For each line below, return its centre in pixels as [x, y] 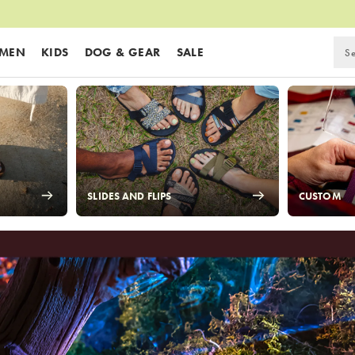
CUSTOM [320, 196]
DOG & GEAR [122, 52]
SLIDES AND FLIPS [130, 196]
